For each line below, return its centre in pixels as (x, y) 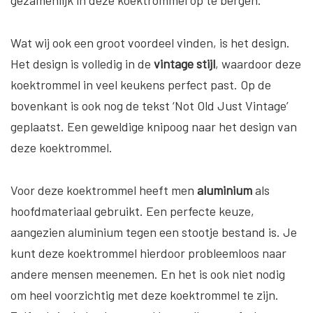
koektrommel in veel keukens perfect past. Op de (141, 84)
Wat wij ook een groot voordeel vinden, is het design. (150, 42)
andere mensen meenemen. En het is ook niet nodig (148, 274)
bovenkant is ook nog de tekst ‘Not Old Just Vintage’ (150, 105)
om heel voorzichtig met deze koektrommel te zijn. (145, 294)
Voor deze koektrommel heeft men (104, 190)
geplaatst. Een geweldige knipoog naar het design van (154, 126)
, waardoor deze (258, 63)
